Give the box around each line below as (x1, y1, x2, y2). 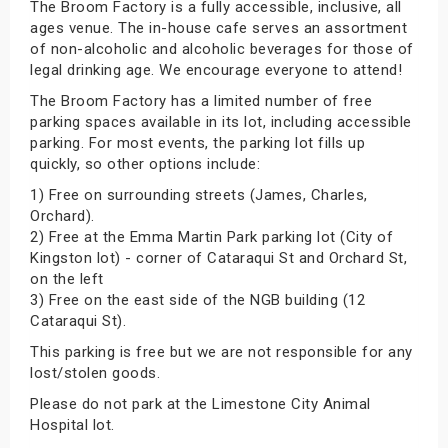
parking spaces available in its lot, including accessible (30, 113, 412, 131)
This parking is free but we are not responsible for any (30, 343, 413, 361)
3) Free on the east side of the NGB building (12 (30, 291, 365, 309)
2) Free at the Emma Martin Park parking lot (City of (30, 228, 393, 246)
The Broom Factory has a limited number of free (30, 92, 372, 110)
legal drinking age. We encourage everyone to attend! (30, 61, 402, 79)
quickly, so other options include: (30, 155, 260, 173)
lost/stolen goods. (30, 364, 160, 382)
